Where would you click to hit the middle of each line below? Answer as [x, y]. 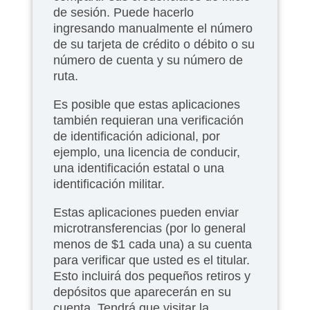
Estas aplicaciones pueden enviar [146, 212]
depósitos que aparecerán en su [142, 292]
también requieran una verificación [148, 120]
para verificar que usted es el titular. [152, 260]
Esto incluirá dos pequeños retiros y [152, 276]
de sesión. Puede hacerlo [124, 12]
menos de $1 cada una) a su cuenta [153, 244]
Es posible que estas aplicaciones [147, 104]
